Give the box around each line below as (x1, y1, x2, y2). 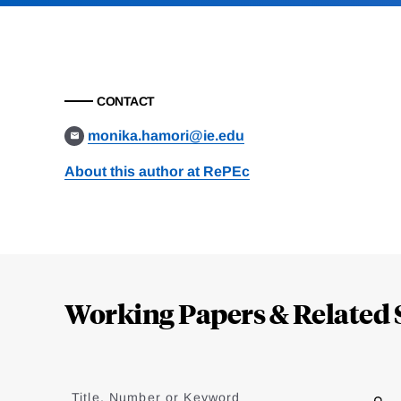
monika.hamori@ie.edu (88, 128, 245, 144)
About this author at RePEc (64, 164, 250, 180)
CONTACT (97, 94, 155, 109)
